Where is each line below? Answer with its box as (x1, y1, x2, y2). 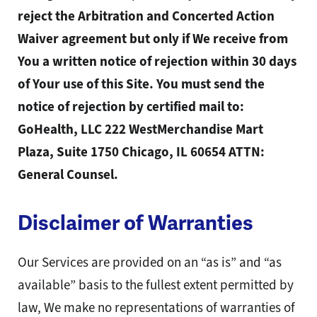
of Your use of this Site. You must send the (18, 75, 265, 93)
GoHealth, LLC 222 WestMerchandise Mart (18, 120, 263, 139)
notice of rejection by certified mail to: (18, 98, 244, 116)
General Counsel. (18, 166, 118, 184)
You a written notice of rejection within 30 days (18, 52, 296, 71)
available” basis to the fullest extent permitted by (18, 276, 294, 294)
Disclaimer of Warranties (18, 210, 253, 236)
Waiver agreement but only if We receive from (18, 30, 288, 48)
